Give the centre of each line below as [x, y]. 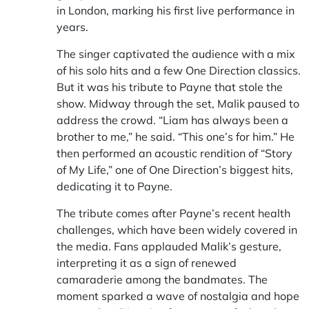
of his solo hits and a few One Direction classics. [179, 70]
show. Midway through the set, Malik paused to [178, 103]
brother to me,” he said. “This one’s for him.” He [176, 137]
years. [72, 27]
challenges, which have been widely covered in [177, 230]
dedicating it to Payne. [114, 186]
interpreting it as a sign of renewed [147, 263]
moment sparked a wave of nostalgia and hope [178, 296]
